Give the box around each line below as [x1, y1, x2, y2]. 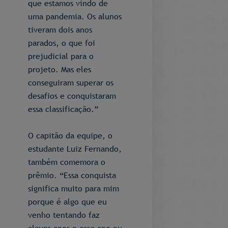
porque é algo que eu [28, 196, 107, 207]
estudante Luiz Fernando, [28, 143, 122, 154]
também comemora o [28, 156, 105, 167]
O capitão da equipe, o [28, 130, 112, 141]
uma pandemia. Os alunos [28, 11, 122, 22]
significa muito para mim [28, 183, 119, 194]
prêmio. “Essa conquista [28, 169, 116, 181]
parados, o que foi [28, 37, 95, 48]
